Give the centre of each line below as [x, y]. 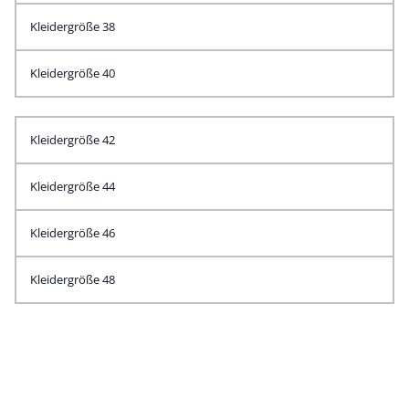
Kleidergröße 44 [73, 186]
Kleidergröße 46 [73, 233]
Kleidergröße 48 [73, 279]
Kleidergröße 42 [73, 140]
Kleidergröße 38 [73, 26]
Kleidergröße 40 [73, 73]
